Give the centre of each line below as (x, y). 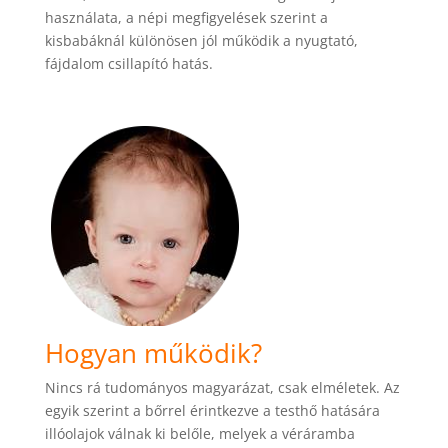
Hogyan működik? (153, 353)
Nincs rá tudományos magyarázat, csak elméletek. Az (222, 388)
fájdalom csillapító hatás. (128, 64)
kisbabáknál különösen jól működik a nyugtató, (201, 41)
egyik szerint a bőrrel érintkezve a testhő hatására (212, 411)
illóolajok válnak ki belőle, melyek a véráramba (199, 434)
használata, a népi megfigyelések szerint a (186, 18)
